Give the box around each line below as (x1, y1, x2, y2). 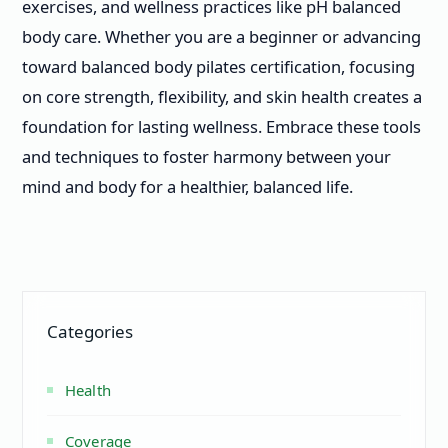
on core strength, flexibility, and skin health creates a (22, 85, 422, 108)
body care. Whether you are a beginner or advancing (22, 25, 421, 48)
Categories (47, 319, 133, 343)
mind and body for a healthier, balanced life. (22, 175, 353, 198)
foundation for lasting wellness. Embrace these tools (22, 115, 421, 138)
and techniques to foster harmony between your (22, 145, 391, 168)
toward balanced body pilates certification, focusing (22, 55, 415, 78)
